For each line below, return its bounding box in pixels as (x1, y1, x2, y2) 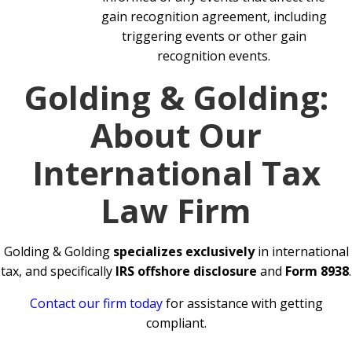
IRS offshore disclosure (115, 262, 257, 280)
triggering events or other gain (121, 27, 306, 46)
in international (254, 243, 349, 261)
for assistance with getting (165, 295, 323, 313)
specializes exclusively (112, 243, 255, 261)
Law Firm (101, 188, 251, 233)
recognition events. (157, 47, 270, 65)
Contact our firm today (29, 295, 163, 313)
